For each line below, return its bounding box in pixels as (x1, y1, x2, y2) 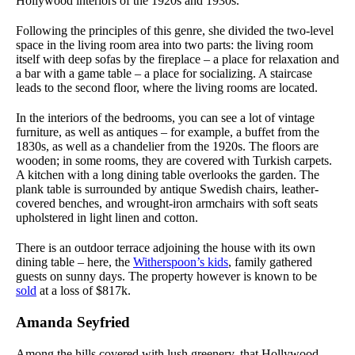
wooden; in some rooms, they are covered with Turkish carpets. (16, 154, 332, 168)
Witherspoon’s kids (133, 255, 228, 269)
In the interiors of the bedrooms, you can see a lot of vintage (16, 111, 315, 125)
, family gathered (228, 255, 312, 269)
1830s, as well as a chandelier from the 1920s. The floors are (16, 139, 319, 154)
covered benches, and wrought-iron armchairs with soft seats (16, 197, 318, 211)
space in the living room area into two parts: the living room (16, 38, 313, 52)
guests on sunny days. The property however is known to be (16, 269, 317, 284)
